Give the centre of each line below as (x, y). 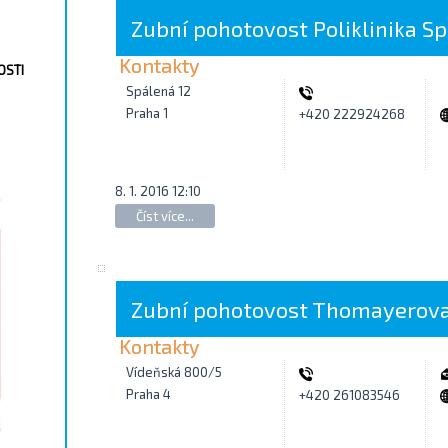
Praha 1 (147, 113)
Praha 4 (148, 393)
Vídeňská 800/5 (174, 371)
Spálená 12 (158, 91)
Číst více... (165, 215)
